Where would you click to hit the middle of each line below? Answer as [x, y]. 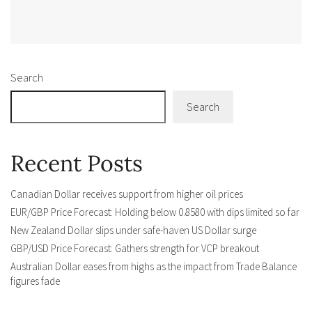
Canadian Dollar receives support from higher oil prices [127, 194]
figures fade [35, 281]
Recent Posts [77, 164]
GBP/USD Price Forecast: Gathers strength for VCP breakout [135, 249]
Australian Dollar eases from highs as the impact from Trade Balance [154, 267]
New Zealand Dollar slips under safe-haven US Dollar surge [133, 231]
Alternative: [65, 29]
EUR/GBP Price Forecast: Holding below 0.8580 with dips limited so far [155, 212]
